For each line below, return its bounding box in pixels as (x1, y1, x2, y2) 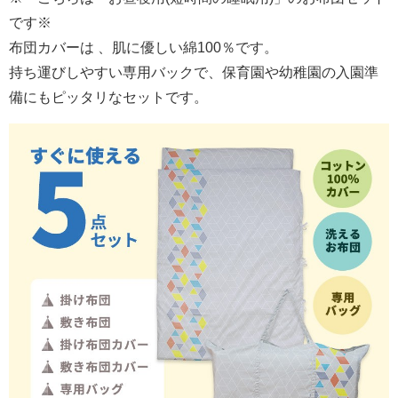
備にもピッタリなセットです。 (9, 89, 208, 104)
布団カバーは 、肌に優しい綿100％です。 (9, 39, 278, 54)
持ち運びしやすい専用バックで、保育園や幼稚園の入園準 (9, 64, 378, 79)
